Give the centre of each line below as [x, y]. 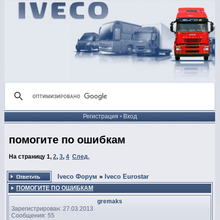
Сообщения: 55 [33, 215]
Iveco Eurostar [127, 177]
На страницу [28, 157]
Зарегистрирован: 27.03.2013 [52, 208]
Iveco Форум [77, 177]
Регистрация [100, 116]
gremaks [110, 201]
